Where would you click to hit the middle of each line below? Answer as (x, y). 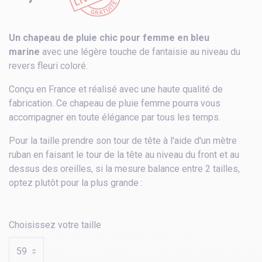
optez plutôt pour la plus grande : (76, 183)
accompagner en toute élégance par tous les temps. (115, 118)
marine (24, 52)
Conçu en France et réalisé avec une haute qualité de (116, 89)
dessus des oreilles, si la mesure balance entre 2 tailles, (124, 169)
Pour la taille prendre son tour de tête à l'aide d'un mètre (123, 141)
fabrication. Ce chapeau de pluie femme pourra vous (115, 104)
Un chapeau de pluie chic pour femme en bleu (109, 38)
